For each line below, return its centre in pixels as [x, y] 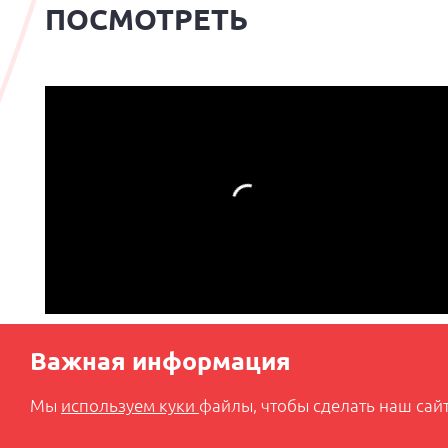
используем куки [130, 405]
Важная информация [160, 361]
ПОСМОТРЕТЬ [146, 19]
